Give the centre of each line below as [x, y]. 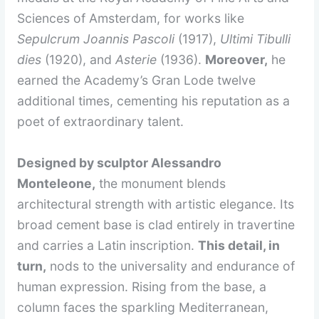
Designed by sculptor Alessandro [120, 162]
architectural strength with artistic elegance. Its [156, 204]
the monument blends [161, 183]
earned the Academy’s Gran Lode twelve [137, 80]
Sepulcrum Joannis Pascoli [96, 38]
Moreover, [237, 59]
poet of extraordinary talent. [101, 121]
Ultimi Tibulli [256, 38]
